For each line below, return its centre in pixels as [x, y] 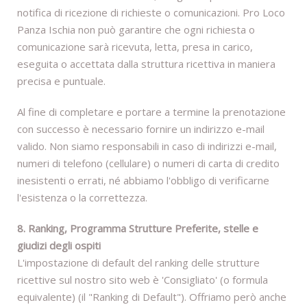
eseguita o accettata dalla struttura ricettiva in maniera [146, 64]
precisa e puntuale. [61, 81]
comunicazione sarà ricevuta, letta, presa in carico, [135, 47]
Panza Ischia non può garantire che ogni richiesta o [136, 30]
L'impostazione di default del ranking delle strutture [138, 263]
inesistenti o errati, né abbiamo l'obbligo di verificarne [143, 181]
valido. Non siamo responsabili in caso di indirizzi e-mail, [147, 146]
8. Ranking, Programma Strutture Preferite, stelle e [138, 229]
